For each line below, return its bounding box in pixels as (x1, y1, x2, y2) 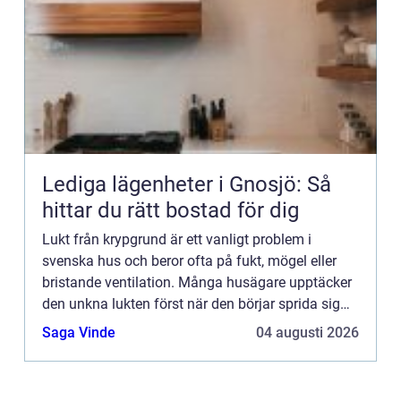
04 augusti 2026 (256, 323, 359, 341)
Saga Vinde (42, 323, 115, 341)
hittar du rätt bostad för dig (42, 197, 299, 223)
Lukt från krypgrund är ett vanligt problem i (42, 230, 311, 248)
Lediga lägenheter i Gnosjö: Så (42, 171, 331, 197)
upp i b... (42, 316, 96, 334)
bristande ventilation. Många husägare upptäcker (42, 273, 352, 291)
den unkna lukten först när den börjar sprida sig (42, 294, 340, 312)
